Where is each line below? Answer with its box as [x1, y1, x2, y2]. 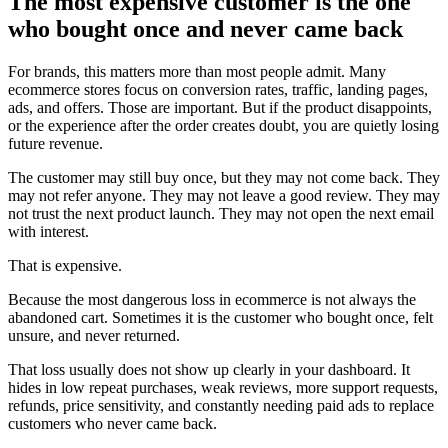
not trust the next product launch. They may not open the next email [8, 205, 434, 223]
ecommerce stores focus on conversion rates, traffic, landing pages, [8, 81, 428, 99]
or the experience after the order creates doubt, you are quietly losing [8, 117, 439, 135]
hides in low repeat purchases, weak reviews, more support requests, [8, 379, 438, 397]
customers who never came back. [8, 415, 217, 433]
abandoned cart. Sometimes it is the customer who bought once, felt [8, 309, 433, 327]
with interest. [8, 223, 89, 241]
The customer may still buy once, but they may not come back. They [8, 169, 440, 187]
